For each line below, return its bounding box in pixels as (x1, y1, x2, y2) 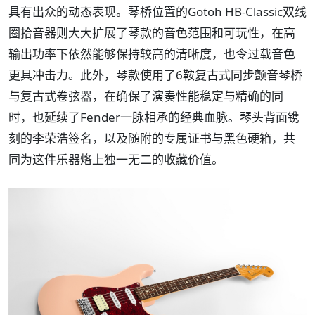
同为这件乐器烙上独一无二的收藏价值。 (8, 151, 224, 168)
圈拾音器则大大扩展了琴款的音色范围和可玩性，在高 (8, 25, 295, 41)
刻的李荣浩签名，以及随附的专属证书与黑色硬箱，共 (8, 130, 295, 147)
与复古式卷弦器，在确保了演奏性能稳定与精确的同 (8, 88, 283, 105)
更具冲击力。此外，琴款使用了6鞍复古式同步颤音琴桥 (8, 67, 302, 84)
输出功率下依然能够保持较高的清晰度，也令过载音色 (8, 46, 295, 63)
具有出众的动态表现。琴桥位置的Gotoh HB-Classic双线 (8, 4, 307, 20)
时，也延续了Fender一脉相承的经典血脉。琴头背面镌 (8, 109, 300, 126)
